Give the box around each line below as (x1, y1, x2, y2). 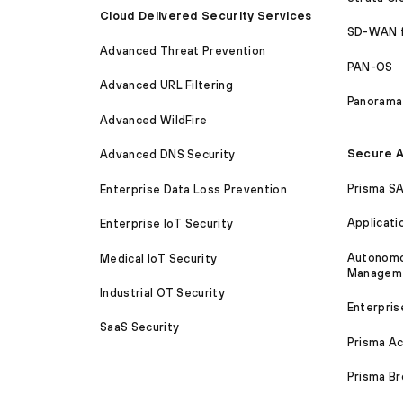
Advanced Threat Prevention (100, 43, 266, 58)
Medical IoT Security (100, 251, 218, 265)
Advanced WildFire (100, 112, 208, 127)
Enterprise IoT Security (100, 217, 234, 231)
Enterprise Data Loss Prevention (100, 182, 287, 196)
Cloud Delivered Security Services (100, 9, 312, 23)
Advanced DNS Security (100, 148, 236, 162)
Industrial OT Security (100, 285, 226, 300)
